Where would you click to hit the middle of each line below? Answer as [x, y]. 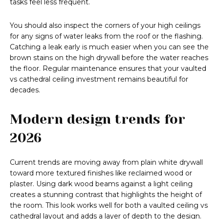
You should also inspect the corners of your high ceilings [105, 26]
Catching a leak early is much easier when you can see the [109, 47]
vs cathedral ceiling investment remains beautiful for [99, 79]
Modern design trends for [98, 119]
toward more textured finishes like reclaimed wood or [101, 173]
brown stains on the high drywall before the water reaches [109, 58]
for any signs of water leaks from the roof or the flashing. [106, 36]
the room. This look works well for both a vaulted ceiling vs [109, 206]
